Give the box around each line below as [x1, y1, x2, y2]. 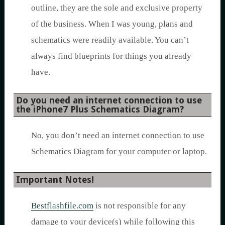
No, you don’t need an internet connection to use [31, 130, 204, 140]
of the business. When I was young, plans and [31, 19, 193, 29]
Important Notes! [16, 174, 94, 185]
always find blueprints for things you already [31, 51, 191, 61]
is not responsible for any [93, 200, 186, 210]
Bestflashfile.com [31, 200, 93, 210]
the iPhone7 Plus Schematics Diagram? [16, 103, 184, 115]
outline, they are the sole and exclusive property [31, 3, 202, 13]
